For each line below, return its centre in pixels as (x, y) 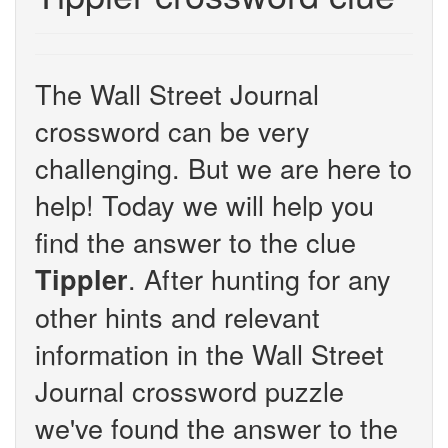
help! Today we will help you (204, 204)
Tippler (81, 279)
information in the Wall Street (209, 353)
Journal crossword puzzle (189, 390)
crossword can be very (172, 130)
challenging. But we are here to (223, 167)
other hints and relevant (177, 316)
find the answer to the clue (195, 241)
